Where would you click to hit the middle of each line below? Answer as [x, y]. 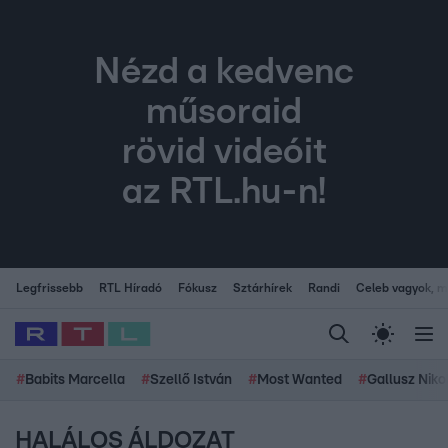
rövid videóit [224, 152]
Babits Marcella [75, 380]
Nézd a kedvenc [224, 72]
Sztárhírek [262, 288]
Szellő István [191, 380]
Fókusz [197, 288]
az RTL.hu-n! [224, 192]
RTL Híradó [130, 288]
